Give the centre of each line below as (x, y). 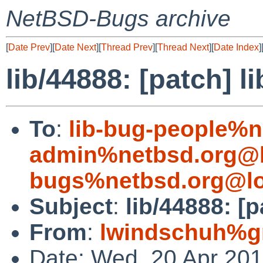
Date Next (75, 47)
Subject (71, 206)
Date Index (236, 47)
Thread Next (183, 47)
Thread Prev (127, 47)
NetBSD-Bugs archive (118, 18)
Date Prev (29, 47)
